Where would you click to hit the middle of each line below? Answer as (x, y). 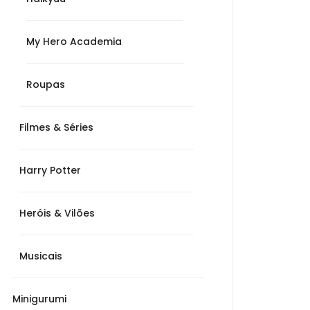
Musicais (41, 256)
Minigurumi (39, 299)
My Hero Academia (74, 42)
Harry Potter (50, 170)
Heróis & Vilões (57, 213)
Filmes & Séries (56, 127)
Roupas (46, 84)
